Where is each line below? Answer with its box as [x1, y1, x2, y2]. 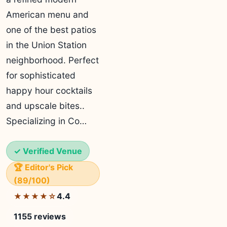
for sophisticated [6, 70, 75, 81]
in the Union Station [6, 40, 87, 50]
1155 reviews [14, 211, 66, 221]
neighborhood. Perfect [6, 55, 99, 65]
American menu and [6, 9, 89, 20]
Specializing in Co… [6, 116, 87, 126]
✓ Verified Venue [14, 146, 82, 156]
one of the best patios [6, 24, 96, 35]
